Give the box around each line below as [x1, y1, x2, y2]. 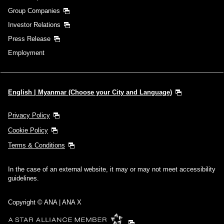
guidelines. [8, 174, 39, 182]
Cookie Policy [8, 126, 48, 134]
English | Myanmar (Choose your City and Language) [8, 88, 172, 96]
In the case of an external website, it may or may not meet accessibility [8, 165, 215, 173]
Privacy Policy [8, 111, 50, 119]
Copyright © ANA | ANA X [8, 198, 81, 206]
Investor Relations [8, 20, 60, 28]
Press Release [8, 34, 50, 42]
